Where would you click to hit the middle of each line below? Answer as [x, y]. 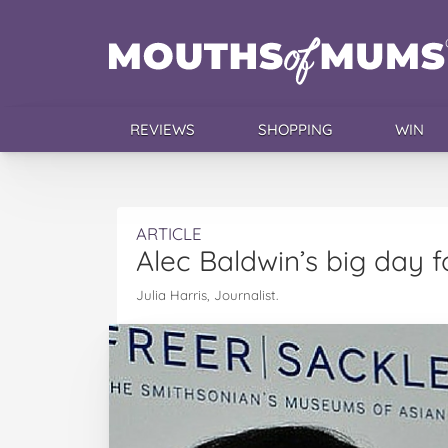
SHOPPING [294, 129]
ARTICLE [169, 233]
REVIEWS [162, 129]
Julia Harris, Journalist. [207, 295]
